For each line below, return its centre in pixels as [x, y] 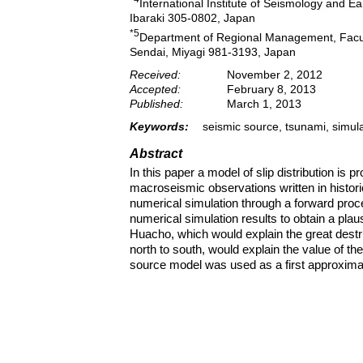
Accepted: [155, 89]
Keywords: [159, 126]
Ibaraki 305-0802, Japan [192, 18]
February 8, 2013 [271, 89]
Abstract [156, 153]
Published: [156, 103]
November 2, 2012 [275, 74]
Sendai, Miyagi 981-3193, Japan [213, 51]
